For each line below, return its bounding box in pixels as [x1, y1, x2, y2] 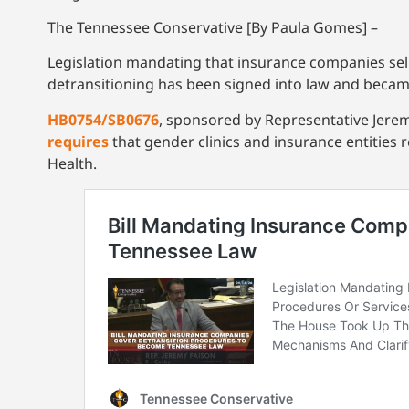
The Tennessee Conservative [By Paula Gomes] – [47, 17, 378, 38]
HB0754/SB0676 [47, 109, 159, 130]
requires [47, 131, 109, 152]
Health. [47, 152, 97, 173]
